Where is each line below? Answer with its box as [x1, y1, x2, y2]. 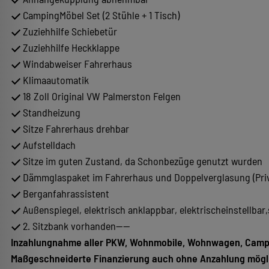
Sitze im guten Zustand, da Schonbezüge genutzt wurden [20, 154, 262, 168]
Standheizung [20, 105, 80, 119]
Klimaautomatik [20, 73, 89, 86]
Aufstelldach [20, 138, 76, 151]
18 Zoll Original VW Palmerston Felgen [20, 89, 181, 103]
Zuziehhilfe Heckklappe [20, 40, 119, 54]
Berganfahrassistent [20, 186, 109, 200]
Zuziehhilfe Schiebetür [20, 24, 117, 38]
